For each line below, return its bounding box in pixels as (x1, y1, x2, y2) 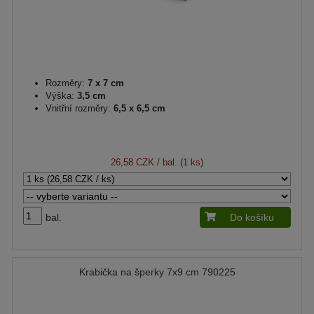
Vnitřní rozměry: (46, 103, 111, 114)
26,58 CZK (111, 157, 154, 168)
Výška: (46, 90, 74, 101)
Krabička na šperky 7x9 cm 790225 (78, 266, 235, 278)
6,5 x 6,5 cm (111, 103, 165, 114)
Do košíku (230, 212, 274, 223)
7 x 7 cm (85, 78, 124, 88)
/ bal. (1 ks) (154, 157, 203, 168)
